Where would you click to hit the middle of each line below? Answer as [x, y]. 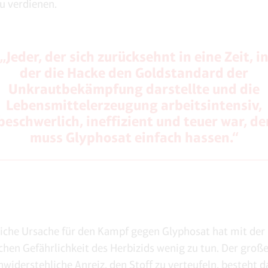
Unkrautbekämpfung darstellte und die [134, 89]
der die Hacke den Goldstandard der [134, 73]
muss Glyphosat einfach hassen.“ [134, 137]
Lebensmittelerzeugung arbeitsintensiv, [134, 105]
